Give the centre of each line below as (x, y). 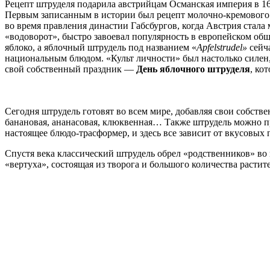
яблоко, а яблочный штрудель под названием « (101, 47)
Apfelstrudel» (223, 47)
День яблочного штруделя (193, 69)
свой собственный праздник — (71, 69)
